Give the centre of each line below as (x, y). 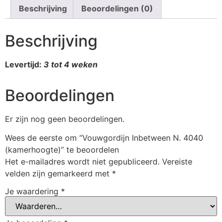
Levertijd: (24, 65)
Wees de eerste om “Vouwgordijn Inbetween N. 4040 (104, 138)
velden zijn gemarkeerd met (58, 174)
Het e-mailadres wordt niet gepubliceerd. (82, 162)
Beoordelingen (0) (117, 9)
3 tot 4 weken (71, 65)
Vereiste (177, 162)
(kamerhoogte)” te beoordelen (62, 150)
